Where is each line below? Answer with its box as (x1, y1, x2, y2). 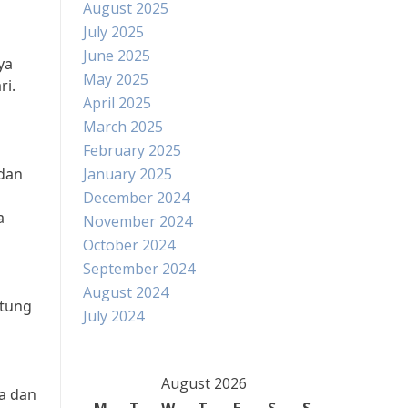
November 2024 (83, 211, 192, 231)
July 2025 (83, 22, 144, 42)
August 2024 (83, 282, 168, 302)
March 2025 (83, 117, 163, 137)
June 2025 (83, 46, 150, 66)
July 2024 (83, 306, 144, 326)
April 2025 (83, 93, 151, 113)
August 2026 (160, 373, 247, 393)
